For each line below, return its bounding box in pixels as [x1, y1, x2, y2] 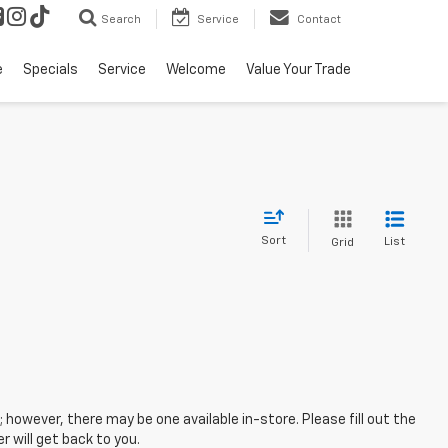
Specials [23, 62, 78, 77]
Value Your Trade [246, 62, 351, 77]
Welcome [166, 62, 226, 77]
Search [101, 13, 141, 25]
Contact [297, 13, 341, 25]
